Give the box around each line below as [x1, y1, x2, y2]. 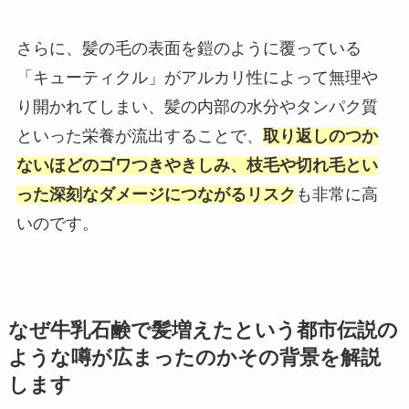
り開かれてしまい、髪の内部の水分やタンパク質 [16, 97, 378, 116]
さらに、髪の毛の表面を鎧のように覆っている [16, 38, 362, 58]
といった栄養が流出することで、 [16, 126, 263, 145]
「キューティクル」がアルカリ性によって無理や [16, 68, 378, 87]
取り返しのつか [262, 126, 378, 145]
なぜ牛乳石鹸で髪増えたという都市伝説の [7, 319, 398, 341]
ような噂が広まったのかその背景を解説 [7, 346, 381, 369]
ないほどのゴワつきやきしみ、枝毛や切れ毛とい [16, 155, 378, 174]
